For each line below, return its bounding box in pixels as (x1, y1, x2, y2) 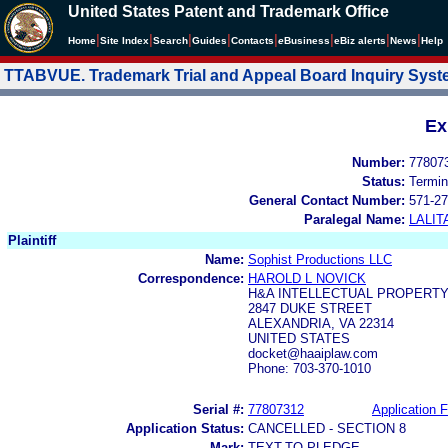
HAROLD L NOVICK (248, 270, 366, 286)
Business (284, 35, 330, 46)
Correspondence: (138, 270, 244, 286)
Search (153, 35, 188, 46)
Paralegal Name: (304, 211, 405, 227)
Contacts (231, 35, 274, 46)
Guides (192, 35, 227, 46)
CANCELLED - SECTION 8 (248, 420, 406, 436)
